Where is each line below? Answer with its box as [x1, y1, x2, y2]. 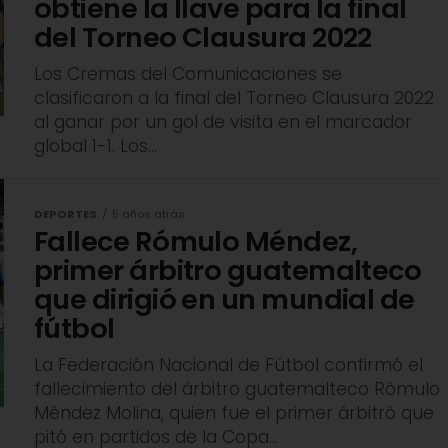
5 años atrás [112, 206, 185, 223]
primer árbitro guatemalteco [34, 251, 422, 291]
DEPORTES [34, 206, 97, 223]
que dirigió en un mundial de [34, 280, 415, 320]
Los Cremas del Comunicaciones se [34, 62, 342, 87]
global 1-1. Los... [34, 134, 157, 159]
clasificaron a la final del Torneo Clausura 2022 [34, 86, 434, 111]
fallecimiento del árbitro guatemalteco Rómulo [34, 377, 440, 402]
